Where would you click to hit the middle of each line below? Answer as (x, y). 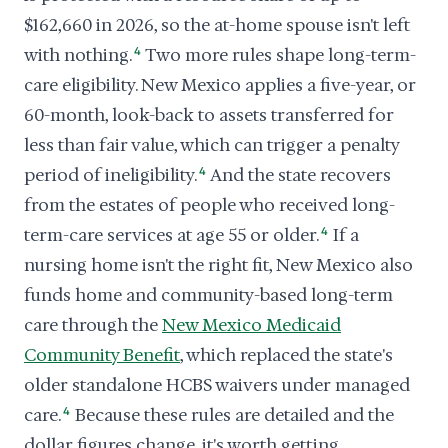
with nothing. (78, 55)
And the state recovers (299, 175)
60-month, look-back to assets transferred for (209, 115)
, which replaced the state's (286, 355)
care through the (93, 325)
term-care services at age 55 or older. (171, 235)
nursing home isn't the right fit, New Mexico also (218, 265)
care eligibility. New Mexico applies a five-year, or (220, 85)
